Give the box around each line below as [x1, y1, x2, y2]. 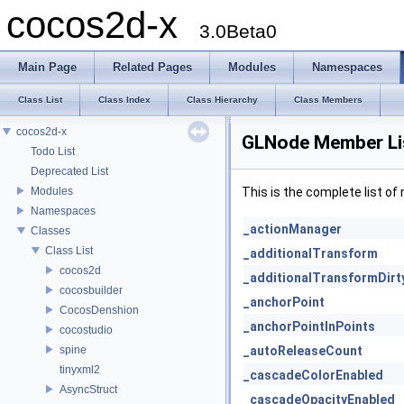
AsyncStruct [60, 382, 117, 396]
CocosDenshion [60, 303, 139, 317]
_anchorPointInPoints [243, 319, 375, 334]
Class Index [98, 95, 151, 105]
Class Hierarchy [187, 95, 258, 105]
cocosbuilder [60, 283, 123, 297]
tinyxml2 [60, 363, 100, 376]
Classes [31, 224, 70, 237]
